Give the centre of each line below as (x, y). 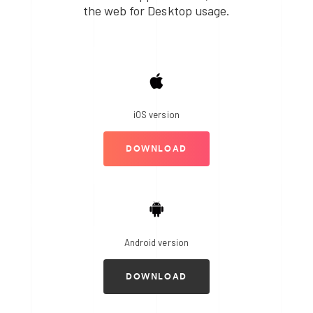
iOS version (156, 115)
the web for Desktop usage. (156, 11)
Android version (156, 243)
